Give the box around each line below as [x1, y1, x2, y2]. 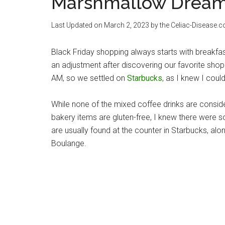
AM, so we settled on [51, 73, 127, 83]
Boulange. [51, 139, 86, 148]
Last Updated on [51, 21, 104, 29]
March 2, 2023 [104, 21, 149, 29]
